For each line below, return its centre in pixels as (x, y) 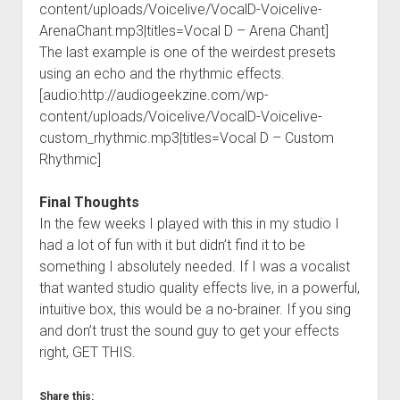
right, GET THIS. (87, 352)
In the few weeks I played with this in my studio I (189, 223)
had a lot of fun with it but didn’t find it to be (172, 245)
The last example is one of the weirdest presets (187, 52)
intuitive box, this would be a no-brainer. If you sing (195, 309)
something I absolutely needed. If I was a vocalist (194, 266)
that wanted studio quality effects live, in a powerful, (199, 287)
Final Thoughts (89, 202)
